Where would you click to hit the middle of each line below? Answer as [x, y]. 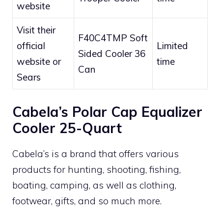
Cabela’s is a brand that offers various [96, 153]
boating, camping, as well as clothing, [94, 185]
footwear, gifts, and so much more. [87, 201]
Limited [172, 46]
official [31, 46]
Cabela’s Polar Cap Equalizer [107, 111]
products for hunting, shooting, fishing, [96, 169]
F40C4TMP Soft [113, 38]
